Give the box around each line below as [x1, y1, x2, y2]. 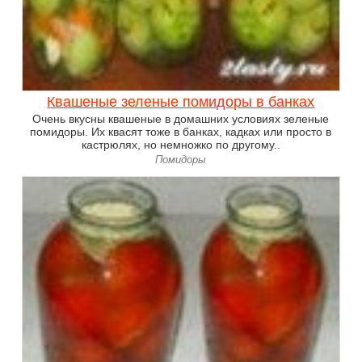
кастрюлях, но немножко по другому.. [81, 137, 280, 151]
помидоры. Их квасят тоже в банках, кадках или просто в [30, 124, 332, 138]
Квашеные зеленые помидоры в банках [47, 93, 315, 110]
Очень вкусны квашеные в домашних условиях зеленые [32, 112, 330, 125]
